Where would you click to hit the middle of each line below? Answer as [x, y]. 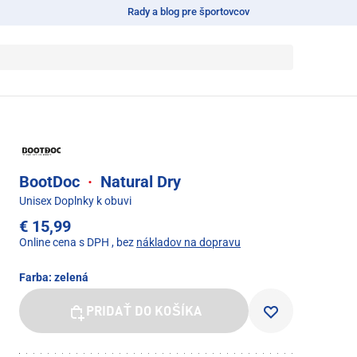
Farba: [37, 277]
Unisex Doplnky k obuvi [75, 200]
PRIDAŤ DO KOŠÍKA [144, 312]
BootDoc [51, 181]
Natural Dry [139, 181]
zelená [71, 277]
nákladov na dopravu [188, 242]
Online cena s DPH [64, 242]
